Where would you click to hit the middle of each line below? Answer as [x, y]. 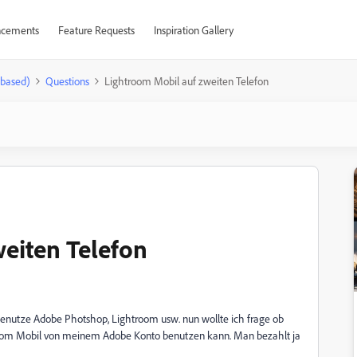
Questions [67, 81]
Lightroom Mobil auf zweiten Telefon [186, 81]
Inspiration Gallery [193, 30]
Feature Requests [96, 30]
